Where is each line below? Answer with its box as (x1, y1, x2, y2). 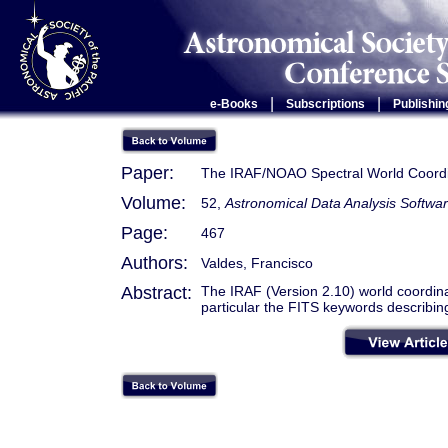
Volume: (121, 193, 186, 213)
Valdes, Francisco (201, 255, 313, 271)
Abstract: (121, 283, 192, 303)
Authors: (121, 253, 188, 273)
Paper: (121, 163, 174, 183)
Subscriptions (285, 97, 365, 111)
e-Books (209, 97, 258, 111)
